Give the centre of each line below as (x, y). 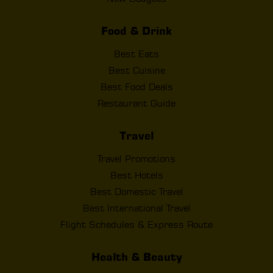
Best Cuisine (136, 71)
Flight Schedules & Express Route (136, 225)
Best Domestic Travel (136, 192)
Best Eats (136, 54)
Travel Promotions (136, 159)
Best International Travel (136, 208)
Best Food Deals (136, 87)
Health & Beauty (136, 257)
